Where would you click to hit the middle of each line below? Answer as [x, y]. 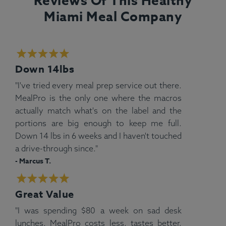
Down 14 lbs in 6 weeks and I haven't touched [98, 136]
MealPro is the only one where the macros [98, 98]
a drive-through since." [56, 149]
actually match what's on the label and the [98, 111]
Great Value [45, 194]
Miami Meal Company [113, 16]
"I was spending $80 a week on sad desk [98, 210]
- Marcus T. [33, 161]
